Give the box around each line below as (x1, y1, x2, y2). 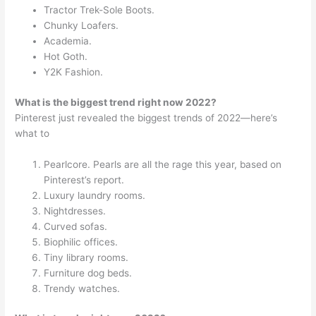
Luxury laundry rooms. (44, 189, 146, 201)
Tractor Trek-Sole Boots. (44, 4, 155, 16)
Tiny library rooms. (44, 251, 129, 263)
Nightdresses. (44, 205, 107, 217)
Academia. (44, 35, 92, 47)
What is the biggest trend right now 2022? (15, 96, 217, 108)
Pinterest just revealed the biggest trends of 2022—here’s (15, 111, 278, 123)
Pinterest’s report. (44, 174, 125, 186)
